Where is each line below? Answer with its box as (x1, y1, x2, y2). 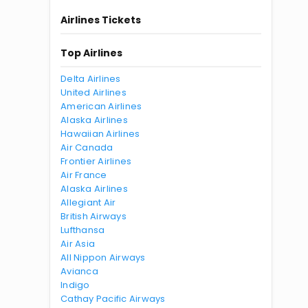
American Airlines (60, 100, 142, 113)
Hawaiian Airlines (60, 127, 140, 140)
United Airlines (60, 86, 126, 99)
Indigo (60, 278, 90, 291)
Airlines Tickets (60, 13, 141, 27)
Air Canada (60, 141, 113, 154)
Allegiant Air (60, 196, 116, 209)
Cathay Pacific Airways (60, 292, 166, 305)
